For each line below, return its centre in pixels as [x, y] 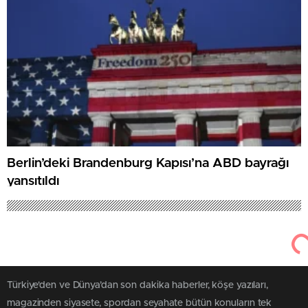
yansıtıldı [33, 181]
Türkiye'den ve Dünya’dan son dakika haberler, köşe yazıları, [137, 285]
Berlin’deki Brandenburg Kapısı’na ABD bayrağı [148, 164]
